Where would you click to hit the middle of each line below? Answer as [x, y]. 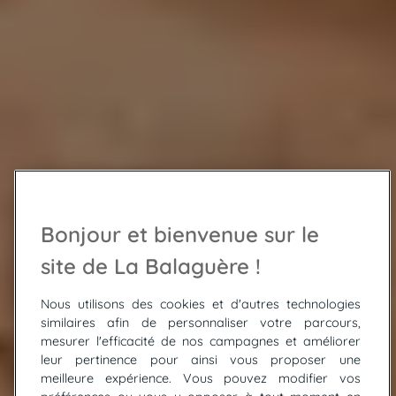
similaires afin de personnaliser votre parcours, [201, 323]
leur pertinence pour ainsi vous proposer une [201, 360]
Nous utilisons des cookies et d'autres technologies [201, 304]
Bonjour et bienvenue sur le [180, 234]
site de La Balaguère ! [151, 266]
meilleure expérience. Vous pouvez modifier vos [201, 378]
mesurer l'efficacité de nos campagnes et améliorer [201, 341]
